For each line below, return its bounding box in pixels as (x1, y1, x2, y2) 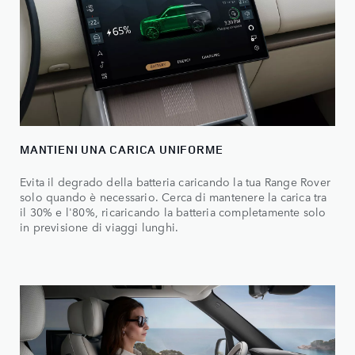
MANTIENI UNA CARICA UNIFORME (20, 140, 223, 158)
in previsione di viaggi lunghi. (20, 218, 179, 235)
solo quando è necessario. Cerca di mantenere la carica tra (20, 188, 327, 204)
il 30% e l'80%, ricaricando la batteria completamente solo (20, 203, 326, 219)
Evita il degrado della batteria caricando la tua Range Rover (20, 173, 331, 189)
